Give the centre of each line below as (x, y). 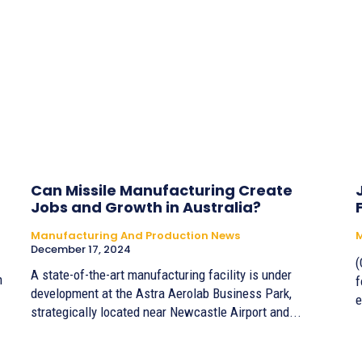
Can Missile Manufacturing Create (162, 190)
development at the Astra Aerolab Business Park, (161, 293)
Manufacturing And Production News (135, 235)
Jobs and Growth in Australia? (146, 207)
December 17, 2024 (81, 249)
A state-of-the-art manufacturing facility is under (161, 274)
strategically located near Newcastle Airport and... (166, 311)
